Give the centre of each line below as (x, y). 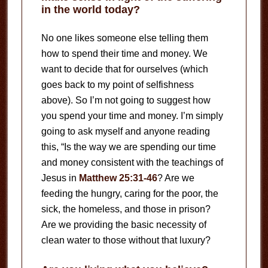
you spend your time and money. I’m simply (132, 115)
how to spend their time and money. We (124, 53)
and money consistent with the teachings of (132, 162)
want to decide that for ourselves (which (124, 69)
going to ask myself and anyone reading (125, 131)
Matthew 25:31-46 (118, 178)
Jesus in (60, 178)
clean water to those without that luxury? (126, 240)
